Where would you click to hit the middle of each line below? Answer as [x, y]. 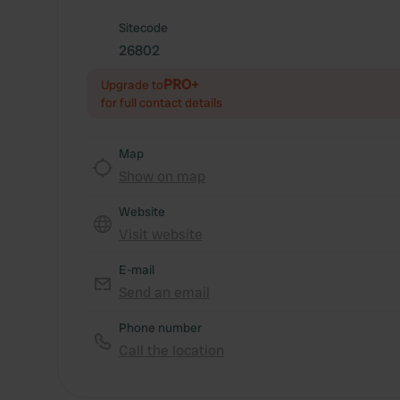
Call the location [171, 350]
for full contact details [162, 103]
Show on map [162, 176]
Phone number [160, 328]
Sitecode [143, 28]
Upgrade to [132, 85]
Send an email [164, 292]
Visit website [161, 234]
